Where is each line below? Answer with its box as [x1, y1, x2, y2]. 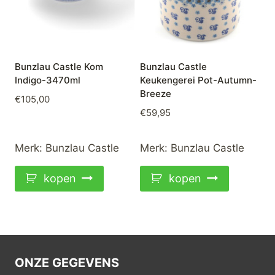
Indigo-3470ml [15, 74, 80, 87]
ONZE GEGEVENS [15, 255, 119, 271]
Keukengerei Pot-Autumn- [140, 74, 257, 87]
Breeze [140, 88, 171, 100]
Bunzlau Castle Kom [15, 61, 103, 73]
